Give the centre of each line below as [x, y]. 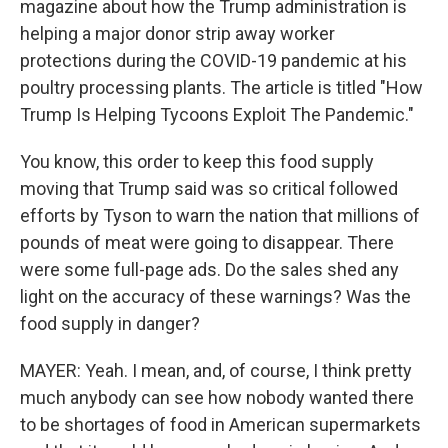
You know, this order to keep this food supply [197, 162]
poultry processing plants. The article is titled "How [221, 88]
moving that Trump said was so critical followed [209, 189]
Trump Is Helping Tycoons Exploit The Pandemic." [217, 115]
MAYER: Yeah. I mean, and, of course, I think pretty [216, 371]
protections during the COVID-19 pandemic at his [213, 61]
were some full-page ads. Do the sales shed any [209, 270]
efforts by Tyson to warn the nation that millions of [220, 216]
